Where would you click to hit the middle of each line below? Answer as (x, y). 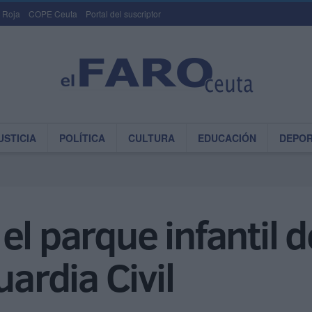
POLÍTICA (82, 138)
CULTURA (151, 138)
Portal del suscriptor (123, 14)
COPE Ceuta (53, 14)
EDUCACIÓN (227, 138)
